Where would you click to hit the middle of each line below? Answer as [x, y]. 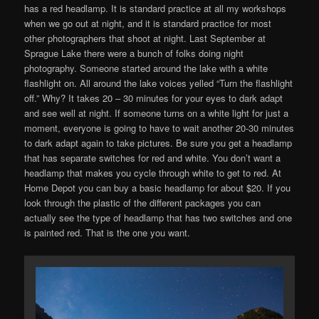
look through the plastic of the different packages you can [143, 203]
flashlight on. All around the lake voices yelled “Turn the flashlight [159, 83]
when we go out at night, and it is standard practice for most [148, 23]
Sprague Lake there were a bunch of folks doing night [134, 53]
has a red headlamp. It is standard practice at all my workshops [156, 9]
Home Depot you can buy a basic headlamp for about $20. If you [158, 188]
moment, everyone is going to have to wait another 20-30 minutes [159, 128]
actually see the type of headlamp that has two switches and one [158, 218]
